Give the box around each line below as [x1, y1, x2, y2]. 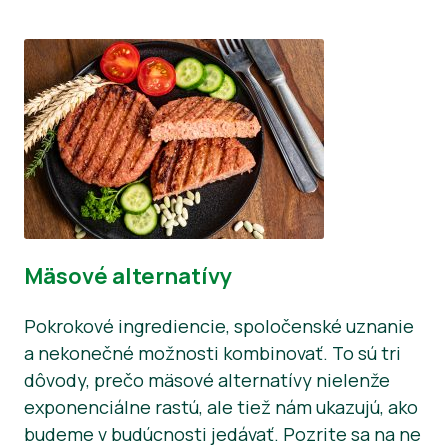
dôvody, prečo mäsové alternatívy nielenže [24, 367, 390, 392]
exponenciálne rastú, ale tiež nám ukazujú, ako [24, 394, 418, 419]
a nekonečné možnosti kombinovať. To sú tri [24, 340, 401, 365]
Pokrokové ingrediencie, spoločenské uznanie [24, 313, 414, 338]
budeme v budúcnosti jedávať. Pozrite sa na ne [24, 421, 421, 446]
